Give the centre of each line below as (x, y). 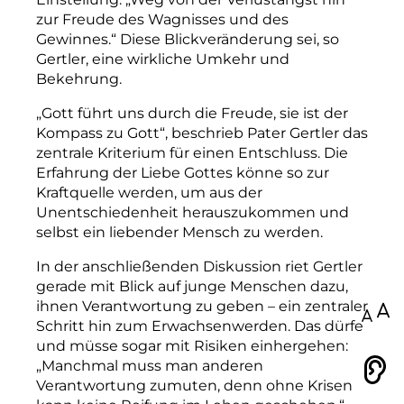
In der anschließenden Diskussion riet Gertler (199, 266)
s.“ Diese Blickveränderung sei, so (220, 39)
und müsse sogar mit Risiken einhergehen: (192, 345)
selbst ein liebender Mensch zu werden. (179, 232)
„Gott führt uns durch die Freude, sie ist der (192, 113)
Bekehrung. (79, 78)
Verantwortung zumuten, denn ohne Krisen (194, 385)
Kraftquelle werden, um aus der (149, 192)
